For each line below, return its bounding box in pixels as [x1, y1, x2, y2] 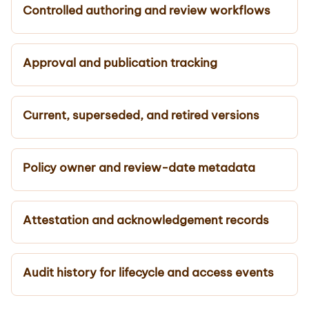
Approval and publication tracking [23, 54, 217, 70]
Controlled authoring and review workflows [23, 2, 270, 18]
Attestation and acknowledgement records [23, 212, 269, 228]
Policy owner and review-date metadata [23, 159, 255, 175]
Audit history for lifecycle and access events [23, 264, 274, 280]
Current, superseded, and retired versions [23, 107, 259, 123]
